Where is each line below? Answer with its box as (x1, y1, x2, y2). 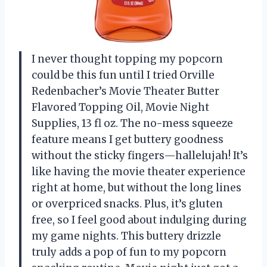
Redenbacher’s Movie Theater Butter (32, 84, 219, 98)
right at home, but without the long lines (32, 181, 241, 194)
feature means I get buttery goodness (32, 132, 223, 146)
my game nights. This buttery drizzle (32, 229, 221, 243)
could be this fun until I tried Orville (32, 68, 215, 82)
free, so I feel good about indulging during (32, 213, 247, 226)
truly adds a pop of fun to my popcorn (32, 245, 226, 259)
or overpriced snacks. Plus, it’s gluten (32, 197, 223, 210)
